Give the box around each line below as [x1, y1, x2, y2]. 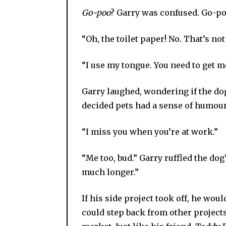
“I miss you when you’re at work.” [82, 126, 218, 137]
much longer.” [82, 166, 139, 177]
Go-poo [82, 7, 110, 18]
